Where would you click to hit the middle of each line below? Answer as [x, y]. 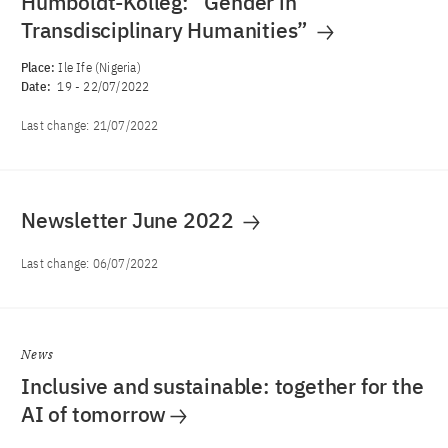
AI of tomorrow [94, 414]
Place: [40, 67]
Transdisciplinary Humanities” [167, 30]
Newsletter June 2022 [130, 220]
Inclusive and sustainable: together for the [222, 386]
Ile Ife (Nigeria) [99, 67]
